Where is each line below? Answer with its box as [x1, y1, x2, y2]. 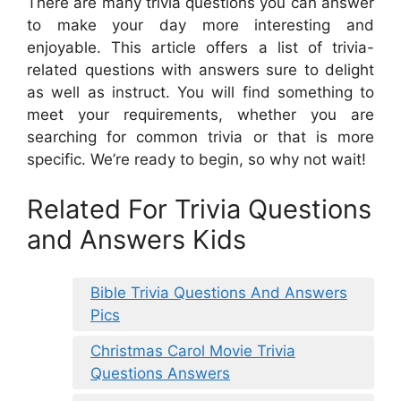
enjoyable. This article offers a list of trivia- [27, 38, 374, 57]
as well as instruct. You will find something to [27, 83, 374, 102]
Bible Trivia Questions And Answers [90, 284, 347, 303]
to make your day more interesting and [27, 16, 374, 35]
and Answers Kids [27, 223, 246, 255]
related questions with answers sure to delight [27, 61, 374, 80]
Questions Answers [90, 364, 230, 383]
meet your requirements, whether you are [27, 106, 374, 124]
